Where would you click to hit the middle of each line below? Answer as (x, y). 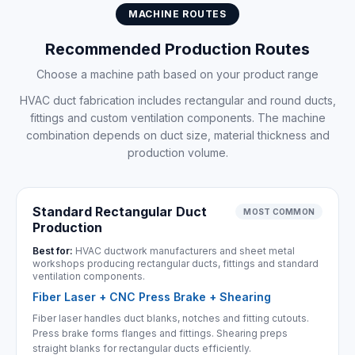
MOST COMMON (279, 212)
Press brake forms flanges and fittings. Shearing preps (160, 333)
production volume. (177, 153)
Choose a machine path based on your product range (177, 74)
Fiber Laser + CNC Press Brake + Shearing (152, 297)
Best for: (53, 251)
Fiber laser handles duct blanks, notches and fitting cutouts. (171, 318)
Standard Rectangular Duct (120, 212)
